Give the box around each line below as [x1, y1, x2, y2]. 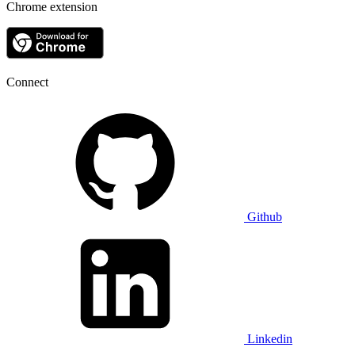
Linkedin [247, 331, 292, 345]
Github [247, 209, 282, 223]
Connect [6, 74, 48, 89]
